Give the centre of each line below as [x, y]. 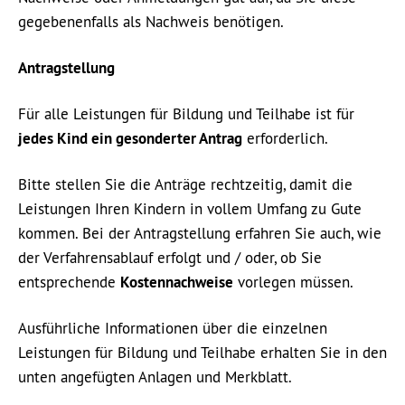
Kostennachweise [177, 282]
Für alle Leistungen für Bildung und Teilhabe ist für [186, 114]
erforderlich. [285, 138]
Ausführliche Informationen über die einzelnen [173, 328]
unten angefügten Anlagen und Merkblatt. [155, 377]
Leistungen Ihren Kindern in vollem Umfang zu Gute [190, 209]
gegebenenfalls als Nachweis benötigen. [151, 22]
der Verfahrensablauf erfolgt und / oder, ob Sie [170, 258]
